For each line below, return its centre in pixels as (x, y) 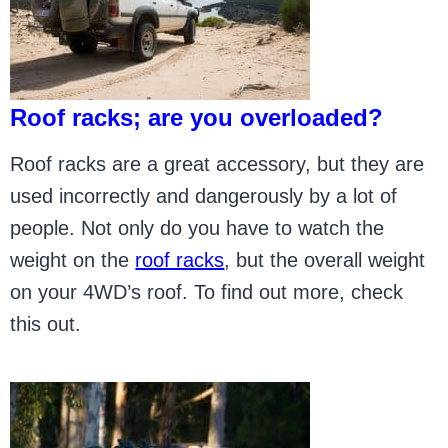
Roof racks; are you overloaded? (197, 117)
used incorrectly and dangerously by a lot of (204, 196)
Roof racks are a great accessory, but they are (217, 164)
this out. (46, 324)
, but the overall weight (325, 260)
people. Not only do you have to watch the (197, 228)
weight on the (73, 260)
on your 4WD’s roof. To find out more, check (207, 292)
